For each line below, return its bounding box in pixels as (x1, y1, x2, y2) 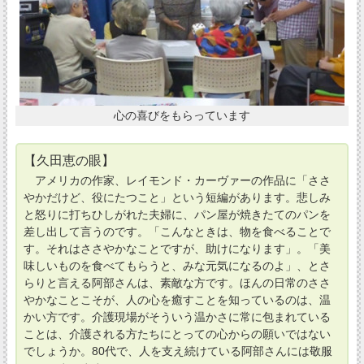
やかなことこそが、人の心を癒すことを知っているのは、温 (23, 292, 331, 306)
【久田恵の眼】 (23, 153, 115, 167)
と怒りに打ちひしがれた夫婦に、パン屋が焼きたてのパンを (23, 207, 331, 221)
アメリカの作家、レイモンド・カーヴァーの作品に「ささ (23, 173, 331, 187)
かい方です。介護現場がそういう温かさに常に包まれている (23, 310, 331, 323)
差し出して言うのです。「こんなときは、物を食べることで (23, 224, 331, 238)
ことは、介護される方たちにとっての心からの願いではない (23, 327, 331, 340)
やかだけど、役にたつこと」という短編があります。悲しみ (23, 190, 331, 204)
